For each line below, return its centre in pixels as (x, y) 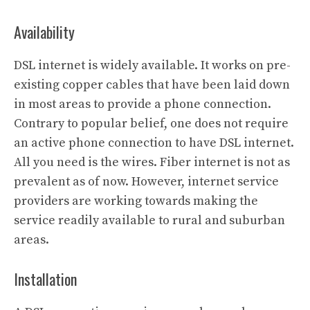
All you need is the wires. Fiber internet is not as (152, 162)
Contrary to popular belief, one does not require (151, 123)
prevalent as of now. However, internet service (146, 181)
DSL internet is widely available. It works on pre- (152, 65)
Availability (46, 31)
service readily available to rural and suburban (149, 220)
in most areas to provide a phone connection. (143, 104)
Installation (45, 279)
